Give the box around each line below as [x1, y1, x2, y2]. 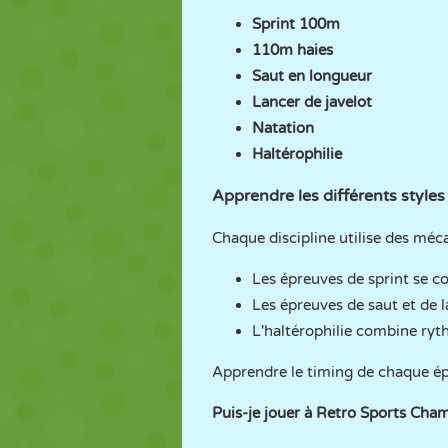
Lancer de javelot [252, 93, 372, 111]
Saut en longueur [252, 67, 372, 85]
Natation [252, 119, 314, 137]
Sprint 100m [252, 15, 340, 33]
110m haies [252, 41, 333, 59]
